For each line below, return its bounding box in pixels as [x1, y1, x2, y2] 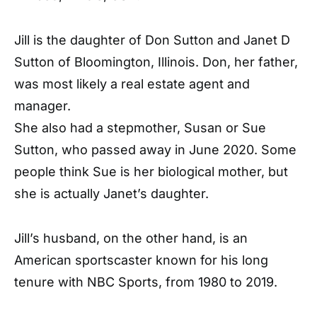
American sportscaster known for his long [14, 253, 268, 268]
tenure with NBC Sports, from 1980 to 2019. [14, 275, 277, 290]
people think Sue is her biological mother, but [14, 164, 288, 180]
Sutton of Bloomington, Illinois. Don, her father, [14, 54, 298, 70]
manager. [14, 98, 71, 114]
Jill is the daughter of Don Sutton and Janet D [14, 33, 290, 48]
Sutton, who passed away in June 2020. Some [14, 142, 296, 158]
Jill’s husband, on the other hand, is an [14, 231, 248, 246]
